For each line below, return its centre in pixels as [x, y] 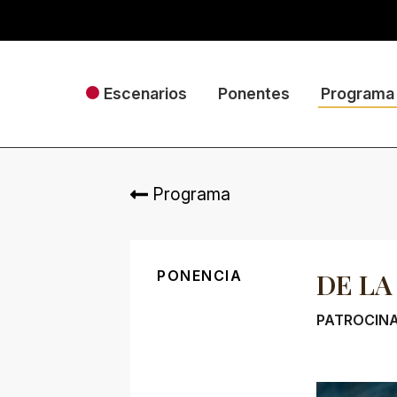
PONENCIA [200, 276]
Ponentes [253, 93]
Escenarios [145, 93]
